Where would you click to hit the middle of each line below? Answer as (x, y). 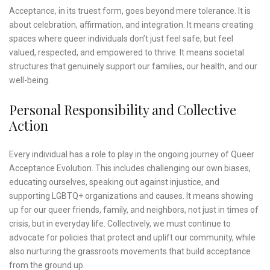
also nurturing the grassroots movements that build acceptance (130, 252)
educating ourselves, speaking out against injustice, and (114, 182)
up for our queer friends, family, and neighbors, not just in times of (134, 210)
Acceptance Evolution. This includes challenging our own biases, (130, 168)
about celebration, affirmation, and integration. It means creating (131, 25)
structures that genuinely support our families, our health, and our (133, 67)
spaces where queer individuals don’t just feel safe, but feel (121, 39)
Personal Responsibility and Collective (123, 110)
